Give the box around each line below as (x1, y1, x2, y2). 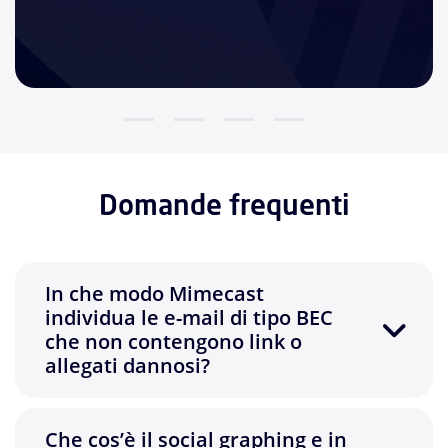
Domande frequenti (98, 186, 350, 224)
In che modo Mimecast (45, 280, 264, 308)
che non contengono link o (45, 328, 302, 356)
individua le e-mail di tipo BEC (45, 304, 333, 332)
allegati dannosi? (45, 352, 210, 380)
